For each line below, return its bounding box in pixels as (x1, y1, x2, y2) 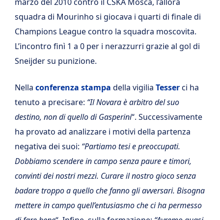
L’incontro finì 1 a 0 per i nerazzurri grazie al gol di (15, 40, 200, 52)
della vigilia (111, 82, 156, 93)
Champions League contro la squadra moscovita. (15, 26, 196, 37)
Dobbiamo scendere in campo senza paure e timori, (15, 155, 192, 166)
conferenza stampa (35, 82, 111, 93)
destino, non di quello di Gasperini (15, 111, 132, 122)
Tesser (156, 82, 180, 93)
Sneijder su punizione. (15, 55, 97, 66)
